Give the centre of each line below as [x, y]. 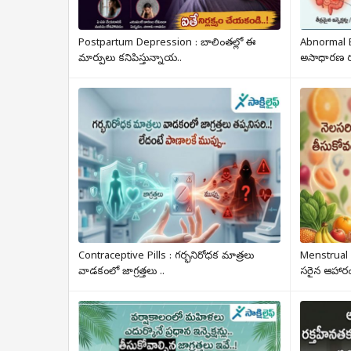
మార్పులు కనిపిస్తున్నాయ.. [130, 60]
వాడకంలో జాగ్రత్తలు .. [121, 273]
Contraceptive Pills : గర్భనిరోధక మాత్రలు [166, 257]
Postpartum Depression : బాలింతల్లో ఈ [167, 44]
